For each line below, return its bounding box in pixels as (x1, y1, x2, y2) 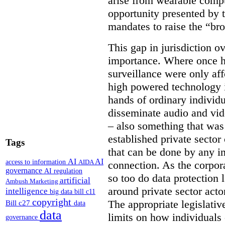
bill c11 (74, 188, 95, 196)
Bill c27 (6, 198, 32, 207)
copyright (32, 196, 74, 208)
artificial (60, 175, 90, 186)
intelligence (6, 186, 50, 196)
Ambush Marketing (6, 177, 60, 185)
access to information (6, 158, 68, 166)
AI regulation (44, 167, 82, 175)
